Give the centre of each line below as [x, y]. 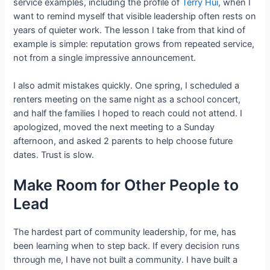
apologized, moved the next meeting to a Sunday [114, 127]
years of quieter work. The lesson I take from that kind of [130, 30]
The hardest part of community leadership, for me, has [125, 232]
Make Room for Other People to [126, 185]
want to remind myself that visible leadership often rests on [135, 16]
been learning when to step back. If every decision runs [127, 246]
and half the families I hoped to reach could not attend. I [128, 113]
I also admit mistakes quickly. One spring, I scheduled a [127, 85]
